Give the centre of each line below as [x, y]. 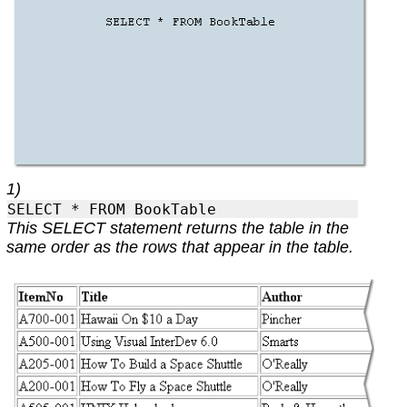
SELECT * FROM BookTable [112, 209]
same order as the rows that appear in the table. [179, 248]
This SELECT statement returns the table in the [177, 228]
